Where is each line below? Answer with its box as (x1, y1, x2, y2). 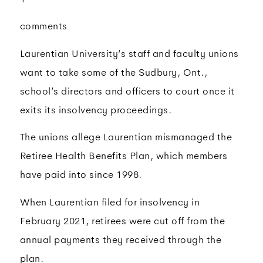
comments (19, 20, 68, 33)
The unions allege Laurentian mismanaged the (19, 131, 232, 144)
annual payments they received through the (19, 233, 222, 246)
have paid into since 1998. (19, 168, 142, 181)
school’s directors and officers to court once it (19, 85, 235, 97)
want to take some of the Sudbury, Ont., (19, 66, 208, 79)
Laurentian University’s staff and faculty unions (19, 47, 239, 60)
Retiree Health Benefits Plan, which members (19, 150, 228, 163)
